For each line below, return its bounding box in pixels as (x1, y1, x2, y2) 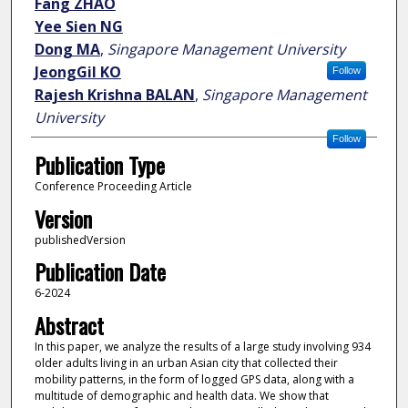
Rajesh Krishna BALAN (34, 85, 195, 106)
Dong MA (34, 39, 100, 60)
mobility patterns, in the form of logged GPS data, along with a (34, 371, 354, 387)
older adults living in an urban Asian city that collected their (34, 354, 338, 371)
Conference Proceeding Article (34, 178, 192, 195)
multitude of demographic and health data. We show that (34, 387, 329, 403)
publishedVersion (34, 231, 126, 248)
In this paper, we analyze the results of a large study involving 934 (34, 338, 371, 354)
